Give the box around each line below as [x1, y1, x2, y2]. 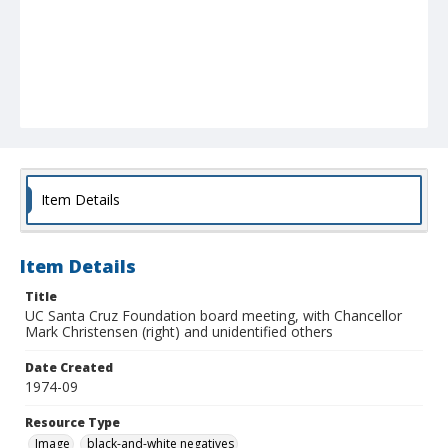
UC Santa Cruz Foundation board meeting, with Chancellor [25, 306, 402, 326]
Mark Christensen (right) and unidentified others [25, 322, 333, 342]
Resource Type [25, 414, 120, 432]
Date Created [25, 359, 113, 377]
